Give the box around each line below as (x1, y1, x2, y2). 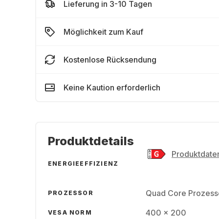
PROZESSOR (48, 189, 93, 197)
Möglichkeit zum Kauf (64, 27, 143, 37)
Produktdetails (48, 134, 134, 148)
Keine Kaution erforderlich (64, 83, 160, 92)
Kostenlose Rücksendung (64, 55, 156, 65)
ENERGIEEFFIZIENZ (48, 160, 119, 167)
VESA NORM (48, 209, 92, 216)
